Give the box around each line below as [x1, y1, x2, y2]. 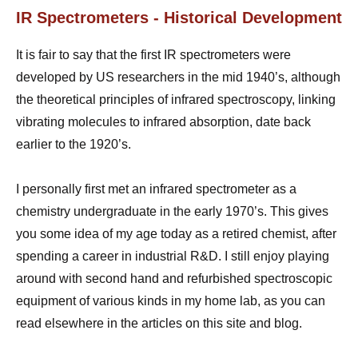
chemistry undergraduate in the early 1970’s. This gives [16, 204, 328, 218]
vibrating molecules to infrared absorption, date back [16, 114, 311, 129]
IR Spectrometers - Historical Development [16, 8, 342, 26]
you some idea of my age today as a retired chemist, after [16, 226, 336, 241]
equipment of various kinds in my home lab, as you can [16, 293, 325, 308]
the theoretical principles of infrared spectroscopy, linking [16, 92, 336, 106]
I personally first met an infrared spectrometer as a [16, 181, 296, 196]
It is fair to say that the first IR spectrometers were [16, 47, 291, 62]
